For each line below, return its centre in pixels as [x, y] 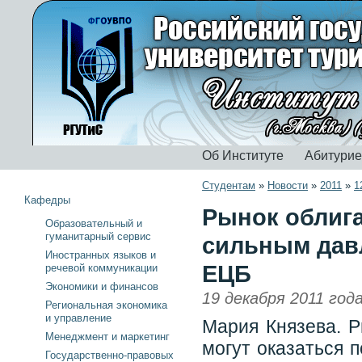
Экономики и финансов [102, 286]
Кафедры [47, 200]
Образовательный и [94, 223]
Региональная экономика [106, 305]
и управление [78, 318]
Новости [288, 185]
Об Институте [243, 156]
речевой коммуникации [101, 268]
